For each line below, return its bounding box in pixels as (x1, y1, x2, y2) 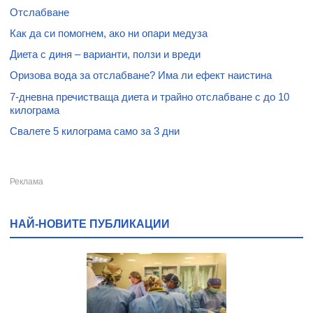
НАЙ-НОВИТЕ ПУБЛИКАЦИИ (10, 217, 170, 231)
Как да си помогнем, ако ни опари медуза (10, 27, 208, 40)
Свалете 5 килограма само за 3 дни (10, 124, 180, 137)
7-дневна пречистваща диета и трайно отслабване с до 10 (10, 90, 289, 103)
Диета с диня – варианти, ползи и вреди (10, 48, 201, 61)
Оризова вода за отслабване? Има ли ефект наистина (10, 69, 272, 82)
